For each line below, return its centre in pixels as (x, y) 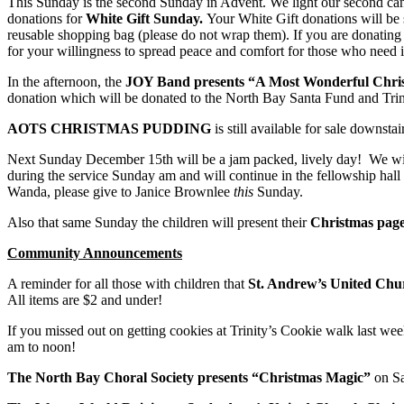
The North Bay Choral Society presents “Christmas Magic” (191, 378)
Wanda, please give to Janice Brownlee (119, 192)
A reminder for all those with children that (128, 284)
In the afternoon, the (64, 82)
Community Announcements (95, 253)
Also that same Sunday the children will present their (159, 223)
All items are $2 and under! (85, 300)
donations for (45, 19)
